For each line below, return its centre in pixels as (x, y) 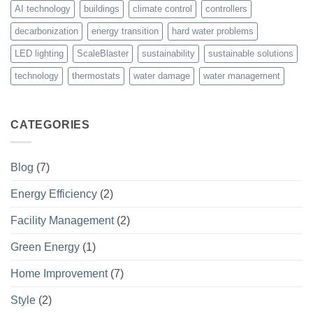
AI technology (43, 9)
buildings (102, 9)
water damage (162, 76)
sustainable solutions (251, 54)
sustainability (168, 54)
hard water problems (213, 31)
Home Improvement (59, 273)
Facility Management (62, 220)
